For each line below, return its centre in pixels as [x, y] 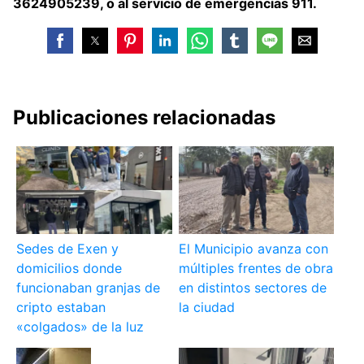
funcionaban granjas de [89, 288]
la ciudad [206, 308]
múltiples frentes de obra [256, 269]
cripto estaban [61, 308]
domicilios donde [69, 269]
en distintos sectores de [252, 288]
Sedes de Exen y [68, 249]
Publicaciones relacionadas [144, 118]
